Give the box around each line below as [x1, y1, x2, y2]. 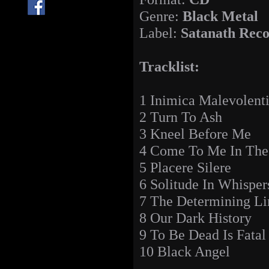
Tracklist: [139, 58, 199, 75]
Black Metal [183, 8, 258, 25]
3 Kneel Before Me [139, 125, 251, 142]
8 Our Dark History [139, 210, 252, 226]
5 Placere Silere [139, 159, 231, 176]
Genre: [139, 8, 183, 25]
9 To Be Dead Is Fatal [139, 226, 266, 243]
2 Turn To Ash [139, 109, 222, 125]
